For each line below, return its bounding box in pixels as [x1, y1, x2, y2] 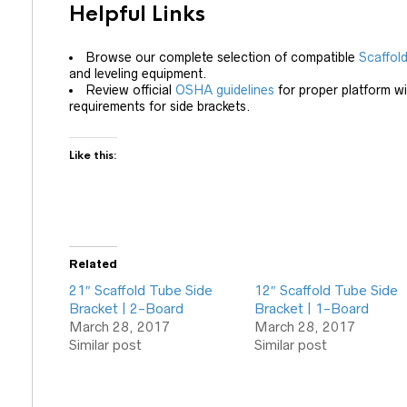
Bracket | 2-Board [69, 301, 184, 316]
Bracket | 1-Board [253, 301, 369, 316]
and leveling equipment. [69, 66, 207, 81]
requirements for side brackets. [69, 99, 251, 114]
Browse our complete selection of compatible [85, 50, 359, 65]
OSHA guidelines [175, 83, 274, 97]
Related [69, 257, 117, 271]
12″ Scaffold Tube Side [253, 283, 398, 298]
